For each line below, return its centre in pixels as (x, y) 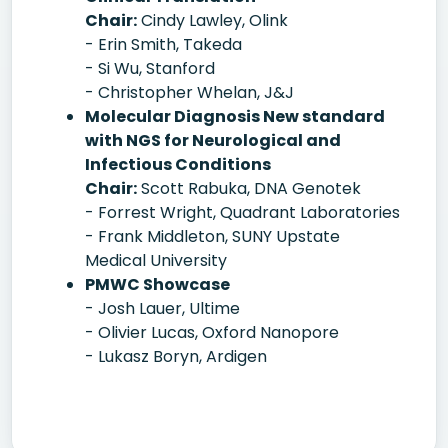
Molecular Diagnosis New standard (235, 116)
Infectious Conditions (178, 164)
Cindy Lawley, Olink (212, 20)
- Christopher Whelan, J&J (189, 92)
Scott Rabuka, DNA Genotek (249, 188)
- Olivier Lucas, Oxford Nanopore (212, 332)
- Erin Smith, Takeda (163, 44)
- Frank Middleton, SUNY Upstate (212, 236)
